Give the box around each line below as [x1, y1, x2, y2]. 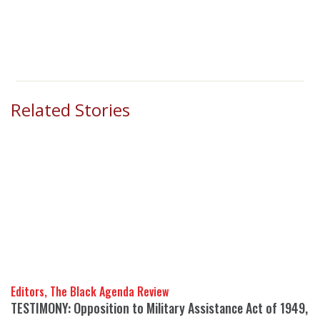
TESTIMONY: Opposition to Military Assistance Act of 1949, [11, 299, 308, 318]
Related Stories [11, 98, 130, 122]
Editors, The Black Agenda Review [11, 283, 169, 301]
